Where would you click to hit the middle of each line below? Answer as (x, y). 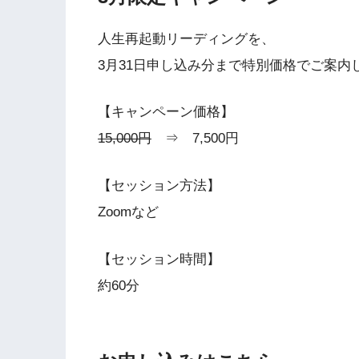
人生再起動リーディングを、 (186, 38)
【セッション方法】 (159, 185)
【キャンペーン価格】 (166, 112)
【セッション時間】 (159, 259)
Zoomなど (128, 212)
